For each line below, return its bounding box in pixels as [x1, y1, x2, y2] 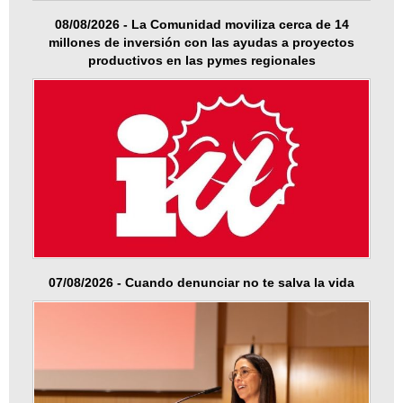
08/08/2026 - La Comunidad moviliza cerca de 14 [54, 16, 349, 31]
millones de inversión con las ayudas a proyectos [49, 34, 354, 49]
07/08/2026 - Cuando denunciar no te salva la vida [49, 275, 354, 291]
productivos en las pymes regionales [87, 52, 316, 67]
